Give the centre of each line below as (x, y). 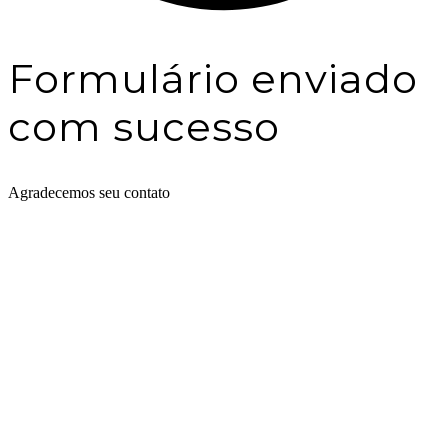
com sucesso (144, 126)
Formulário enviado (213, 78)
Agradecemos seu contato (89, 192)
